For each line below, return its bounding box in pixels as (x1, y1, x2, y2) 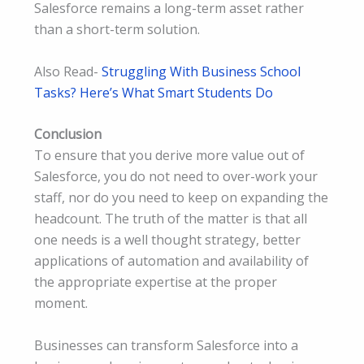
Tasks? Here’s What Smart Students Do (34, 83, 273, 102)
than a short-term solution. (34, 19, 200, 38)
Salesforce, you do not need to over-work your (34, 167, 318, 186)
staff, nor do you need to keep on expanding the (34, 188, 328, 207)
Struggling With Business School (102, 62, 301, 80)
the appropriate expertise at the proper (34, 273, 277, 292)
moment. (34, 294, 88, 313)
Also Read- (34, 62, 102, 80)
